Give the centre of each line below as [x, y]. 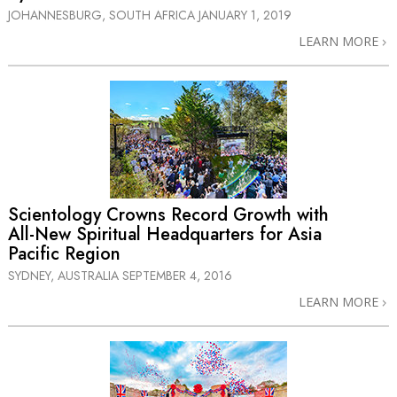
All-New [39, 234]
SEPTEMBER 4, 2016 [177, 276]
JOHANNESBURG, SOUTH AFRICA [103, 15]
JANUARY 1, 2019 [245, 15]
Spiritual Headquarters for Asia [196, 234]
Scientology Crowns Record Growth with [168, 214]
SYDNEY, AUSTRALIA [65, 276]
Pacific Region [64, 253]
